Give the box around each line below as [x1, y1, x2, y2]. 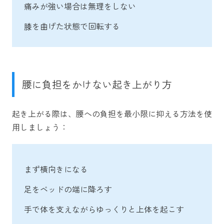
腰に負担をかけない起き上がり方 [22, 76, 172, 91]
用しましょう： [12, 120, 68, 133]
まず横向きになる [24, 162, 88, 175]
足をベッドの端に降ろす [24, 182, 112, 195]
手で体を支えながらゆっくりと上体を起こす [24, 202, 184, 215]
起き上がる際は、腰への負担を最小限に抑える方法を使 [12, 107, 212, 119]
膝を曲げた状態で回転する [24, 19, 120, 32]
